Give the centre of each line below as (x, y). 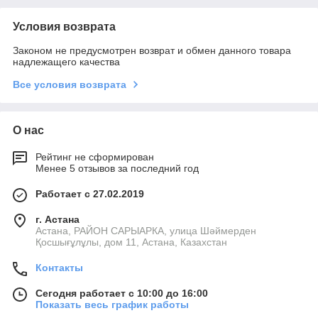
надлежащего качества (66, 61)
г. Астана (57, 219)
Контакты (59, 267)
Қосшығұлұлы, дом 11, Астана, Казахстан (131, 242)
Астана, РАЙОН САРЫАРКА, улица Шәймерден (146, 230)
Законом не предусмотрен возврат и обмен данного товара (152, 50)
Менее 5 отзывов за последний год (117, 168)
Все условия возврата (70, 84)
